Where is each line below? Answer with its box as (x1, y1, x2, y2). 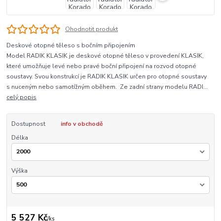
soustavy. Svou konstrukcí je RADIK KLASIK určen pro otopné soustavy (6, 73, 207, 81)
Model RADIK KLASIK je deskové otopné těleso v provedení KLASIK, (6, 52, 204, 60)
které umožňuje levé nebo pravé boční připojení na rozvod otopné (6, 62, 197, 71)
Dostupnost (11, 120, 45, 128)
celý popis (6, 93, 37, 102)
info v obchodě (60, 120, 103, 128)
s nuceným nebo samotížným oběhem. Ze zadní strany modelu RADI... (6, 83, 208, 91)
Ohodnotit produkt (65, 25, 118, 33)
